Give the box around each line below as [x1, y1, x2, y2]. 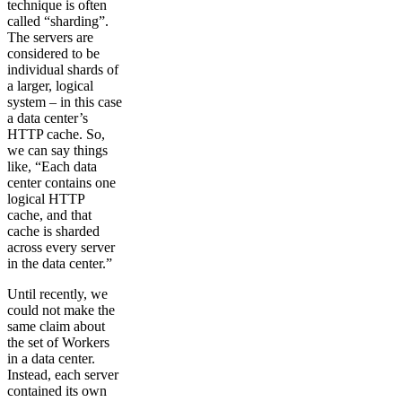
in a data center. [7, 351, 95, 367]
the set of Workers [7, 335, 109, 351]
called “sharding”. [7, 13, 109, 30]
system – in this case [7, 94, 122, 110]
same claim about [7, 319, 105, 335]
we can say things [7, 143, 108, 159]
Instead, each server [7, 367, 118, 383]
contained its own [7, 383, 107, 399]
